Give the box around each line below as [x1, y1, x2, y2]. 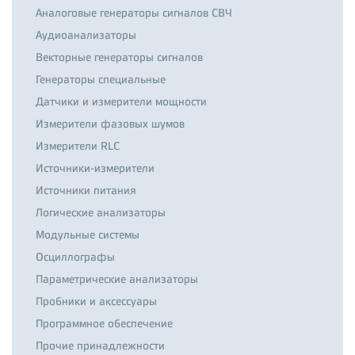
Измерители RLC [36, 139, 120, 152]
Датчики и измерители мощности [36, 95, 207, 108]
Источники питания [36, 184, 136, 197]
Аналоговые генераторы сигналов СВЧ [36, 6, 232, 19]
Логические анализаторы [36, 206, 166, 219]
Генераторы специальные [36, 73, 166, 86]
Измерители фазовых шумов [36, 117, 185, 130]
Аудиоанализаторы [36, 29, 136, 41]
